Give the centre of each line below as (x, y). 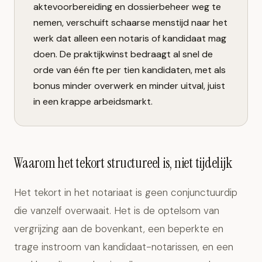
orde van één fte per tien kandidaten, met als (130, 70)
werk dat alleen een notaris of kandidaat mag (130, 38)
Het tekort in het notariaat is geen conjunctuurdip (126, 192)
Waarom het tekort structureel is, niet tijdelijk (123, 163)
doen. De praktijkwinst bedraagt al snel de (123, 54)
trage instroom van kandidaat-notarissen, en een (124, 247)
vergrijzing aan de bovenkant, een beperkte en (119, 229)
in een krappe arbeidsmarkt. (93, 101)
